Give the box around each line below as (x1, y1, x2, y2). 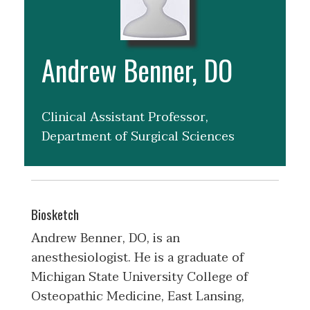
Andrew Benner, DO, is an (31, 228, 180, 250)
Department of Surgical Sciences (42, 126, 235, 148)
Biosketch (31, 204, 79, 224)
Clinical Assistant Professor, (42, 107, 208, 129)
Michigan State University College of (31, 266, 248, 289)
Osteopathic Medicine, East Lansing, (31, 286, 244, 308)
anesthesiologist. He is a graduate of (31, 247, 244, 269)
